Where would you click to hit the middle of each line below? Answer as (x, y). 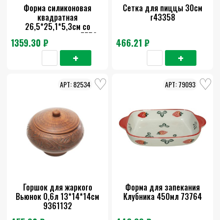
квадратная (57, 17)
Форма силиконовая (57, 8)
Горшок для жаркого (57, 187)
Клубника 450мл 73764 (163, 197)
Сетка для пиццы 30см (163, 8)
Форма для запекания (163, 187)
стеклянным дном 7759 (57, 36)
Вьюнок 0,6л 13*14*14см (57, 197)
